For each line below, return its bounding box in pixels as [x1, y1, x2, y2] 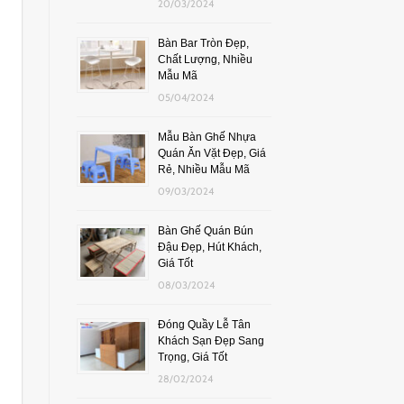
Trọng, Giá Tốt [157, 350, 227, 363]
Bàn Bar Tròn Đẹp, [157, 36, 249, 50]
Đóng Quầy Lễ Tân [157, 317, 251, 331]
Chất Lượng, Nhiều [157, 52, 252, 66]
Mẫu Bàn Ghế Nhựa [157, 130, 256, 143]
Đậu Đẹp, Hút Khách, [157, 240, 262, 253]
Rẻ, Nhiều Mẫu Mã [157, 162, 250, 176]
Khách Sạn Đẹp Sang [157, 334, 264, 347]
